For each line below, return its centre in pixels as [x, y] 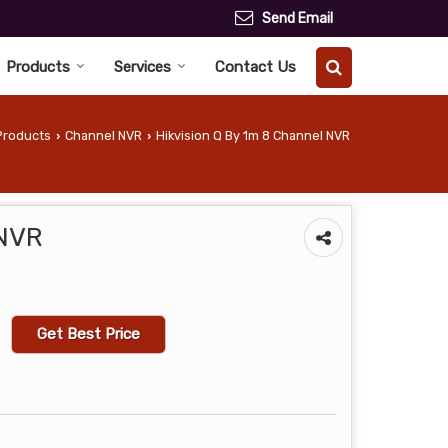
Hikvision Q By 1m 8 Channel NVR [251, 135]
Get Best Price [88, 333]
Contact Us [255, 66]
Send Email [297, 18]
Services [142, 66]
